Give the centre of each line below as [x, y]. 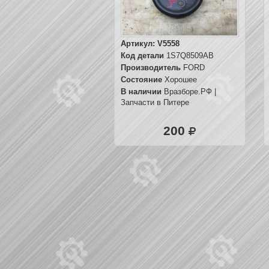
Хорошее [180, 80]
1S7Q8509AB [189, 56]
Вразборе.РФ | [190, 92]
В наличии [141, 92]
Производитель [151, 68]
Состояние [141, 80]
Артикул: [139, 44]
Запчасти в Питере [155, 103]
